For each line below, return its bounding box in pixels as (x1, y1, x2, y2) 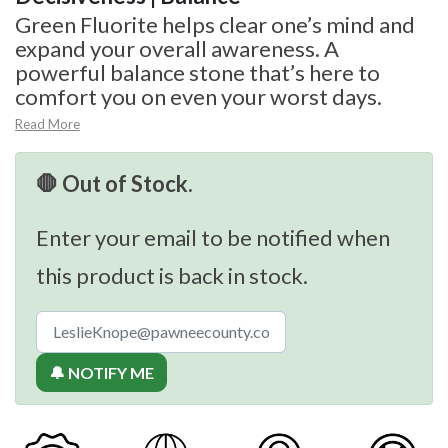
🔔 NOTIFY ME (49, 362, 154, 382)
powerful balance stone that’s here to (15, 58, 380, 86)
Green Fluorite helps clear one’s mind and (15, 10, 415, 38)
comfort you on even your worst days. (15, 82, 382, 110)
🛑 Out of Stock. (36, 169, 193, 197)
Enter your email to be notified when (36, 223, 390, 251)
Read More (15, 115, 80, 132)
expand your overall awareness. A (15, 34, 339, 62)
